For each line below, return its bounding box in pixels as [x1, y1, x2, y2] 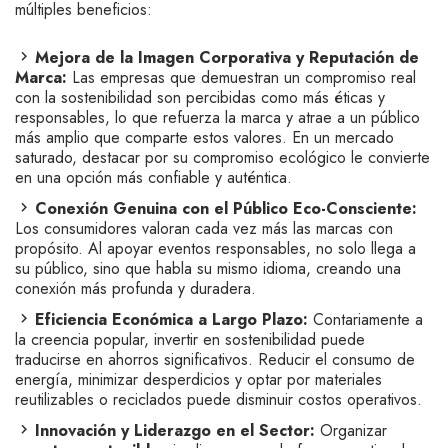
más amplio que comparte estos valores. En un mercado [15, 126, 394, 149]
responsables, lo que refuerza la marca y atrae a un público [15, 106, 420, 129]
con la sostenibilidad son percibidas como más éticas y [15, 86, 385, 109]
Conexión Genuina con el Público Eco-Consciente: [35, 197, 417, 220]
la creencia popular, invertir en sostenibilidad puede [15, 328, 365, 351]
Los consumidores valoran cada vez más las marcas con [15, 217, 393, 240]
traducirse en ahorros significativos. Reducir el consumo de [15, 348, 415, 371]
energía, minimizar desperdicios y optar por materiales [15, 368, 382, 391]
